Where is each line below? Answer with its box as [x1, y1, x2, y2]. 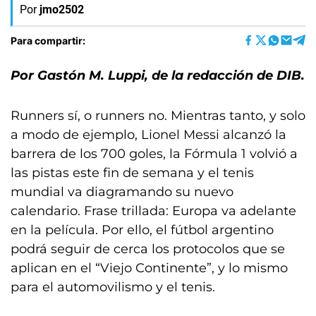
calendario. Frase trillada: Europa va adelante [11, 203, 296, 219]
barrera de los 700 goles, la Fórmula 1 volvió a [11, 146, 298, 162]
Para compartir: [11, 34, 85, 47]
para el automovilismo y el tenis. [11, 279, 215, 295]
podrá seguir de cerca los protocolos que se [11, 241, 285, 257]
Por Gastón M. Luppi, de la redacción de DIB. [11, 68, 305, 83]
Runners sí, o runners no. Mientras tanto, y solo [11, 108, 305, 123]
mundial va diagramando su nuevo [11, 184, 233, 200]
